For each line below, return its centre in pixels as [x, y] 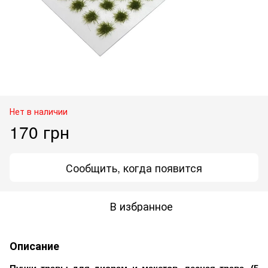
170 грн [39, 131]
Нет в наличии [39, 111]
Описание [34, 246]
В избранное [141, 205]
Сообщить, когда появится [134, 167]
